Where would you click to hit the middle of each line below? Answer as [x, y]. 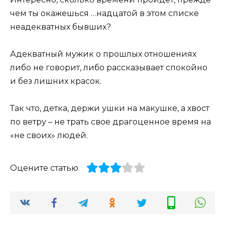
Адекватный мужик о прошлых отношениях [103, 54]
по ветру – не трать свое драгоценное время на [110, 122]
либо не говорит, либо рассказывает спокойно [109, 68]
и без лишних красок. [56, 81]
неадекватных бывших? [61, 27]
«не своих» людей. [49, 136]
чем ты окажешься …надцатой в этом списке [104, 14]
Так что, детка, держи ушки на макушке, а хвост [110, 108]
